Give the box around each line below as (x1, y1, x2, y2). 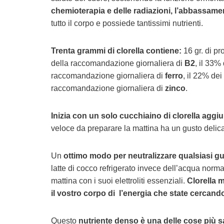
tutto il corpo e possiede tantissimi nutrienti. (51, 19, 203, 27)
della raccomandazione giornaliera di (51, 59, 182, 67)
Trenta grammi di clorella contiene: (51, 46, 181, 55)
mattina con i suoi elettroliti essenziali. (51, 176, 187, 185)
